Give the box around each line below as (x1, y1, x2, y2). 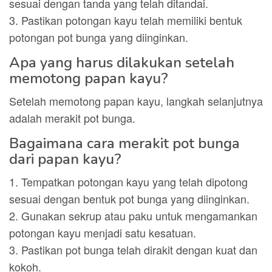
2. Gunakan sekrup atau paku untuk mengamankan (9, 208, 257, 223)
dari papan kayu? (9, 149, 121, 169)
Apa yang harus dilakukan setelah (9, 53, 234, 72)
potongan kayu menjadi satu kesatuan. (9, 225, 196, 240)
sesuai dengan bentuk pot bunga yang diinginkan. (9, 191, 250, 206)
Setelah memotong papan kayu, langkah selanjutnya (9, 93, 263, 109)
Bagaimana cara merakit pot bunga (9, 134, 240, 153)
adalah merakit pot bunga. (9, 110, 135, 126)
